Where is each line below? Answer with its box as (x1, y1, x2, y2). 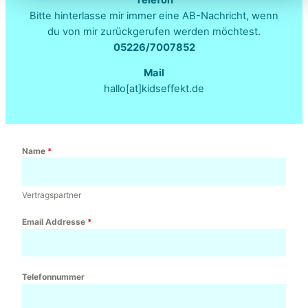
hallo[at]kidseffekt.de (104, 82, 204, 96)
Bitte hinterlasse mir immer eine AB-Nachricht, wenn (30, 9, 278, 22)
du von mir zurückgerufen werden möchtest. (47, 25, 261, 38)
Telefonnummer (22, 272, 85, 283)
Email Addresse (22, 217, 87, 228)
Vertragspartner (22, 190, 81, 201)
